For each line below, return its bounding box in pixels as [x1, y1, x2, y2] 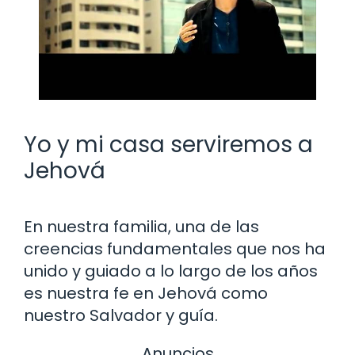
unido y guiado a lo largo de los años [24, 259, 318, 282]
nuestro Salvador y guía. [24, 303, 218, 326]
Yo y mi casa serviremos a [24, 128, 313, 160]
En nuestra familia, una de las [24, 215, 259, 238]
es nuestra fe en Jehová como [24, 281, 268, 304]
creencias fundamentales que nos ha [24, 237, 326, 260]
